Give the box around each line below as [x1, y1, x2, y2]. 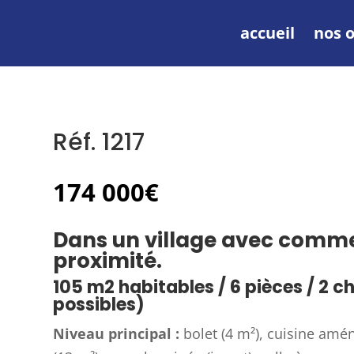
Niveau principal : [53, 324, 180, 344]
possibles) [53, 292, 145, 318]
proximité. [53, 247, 163, 276]
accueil [239, 22, 295, 43]
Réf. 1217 [53, 125, 145, 159]
